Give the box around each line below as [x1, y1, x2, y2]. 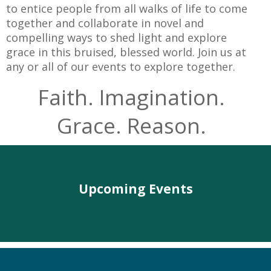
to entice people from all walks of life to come [6, 1, 247, 16]
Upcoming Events [79, 180, 194, 197]
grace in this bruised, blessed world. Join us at [6, 45, 246, 59]
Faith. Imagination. [38, 83, 225, 111]
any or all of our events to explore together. [6, 59, 238, 74]
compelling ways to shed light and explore [6, 30, 227, 45]
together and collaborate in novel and [6, 16, 204, 30]
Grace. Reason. [57, 111, 206, 140]
